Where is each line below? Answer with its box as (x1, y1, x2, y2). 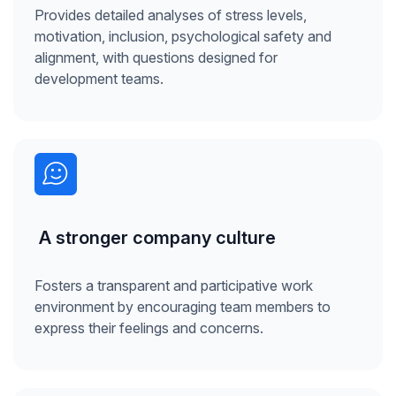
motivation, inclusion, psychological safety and (34, 27, 331, 46)
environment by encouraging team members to (34, 298, 331, 316)
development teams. (34, 70, 164, 88)
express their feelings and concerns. (34, 319, 263, 338)
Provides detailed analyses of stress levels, (34, 6, 307, 25)
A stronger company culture (34, 227, 276, 249)
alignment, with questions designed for (34, 49, 278, 67)
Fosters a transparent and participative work (34, 277, 313, 295)
